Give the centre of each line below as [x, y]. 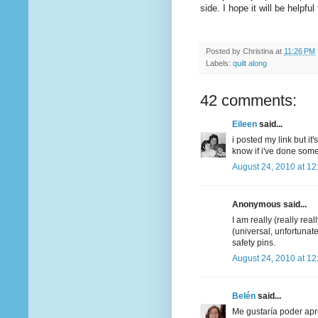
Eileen [245, 125]
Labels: [219, 64]
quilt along [250, 64]
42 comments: [248, 101]
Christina [258, 51]
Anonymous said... [269, 205]
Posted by [224, 51]
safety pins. [254, 243]
